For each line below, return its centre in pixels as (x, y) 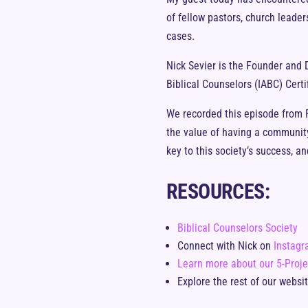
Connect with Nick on (225, 245)
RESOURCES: (218, 191)
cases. (180, 36)
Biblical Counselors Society (238, 228)
